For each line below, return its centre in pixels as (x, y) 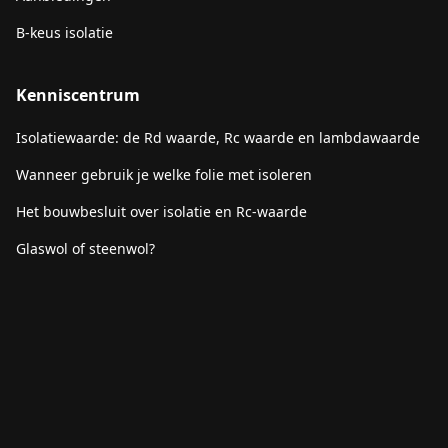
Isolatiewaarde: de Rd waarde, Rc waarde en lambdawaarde (218, 137)
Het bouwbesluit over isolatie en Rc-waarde (161, 211)
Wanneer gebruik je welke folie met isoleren (164, 174)
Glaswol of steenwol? (85, 248)
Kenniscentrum (78, 95)
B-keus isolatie (64, 32)
